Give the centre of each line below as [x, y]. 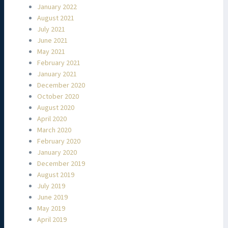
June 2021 [52, 40]
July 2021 [51, 29]
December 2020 [61, 85]
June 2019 [52, 197]
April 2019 [52, 220]
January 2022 [57, 7]
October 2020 [58, 96]
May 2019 [51, 208]
